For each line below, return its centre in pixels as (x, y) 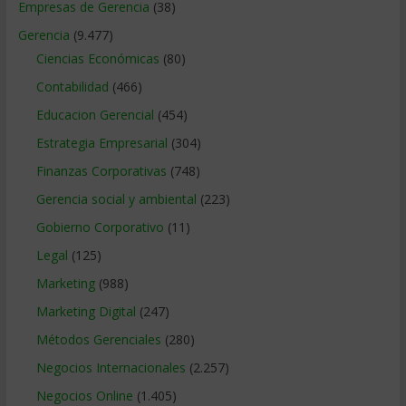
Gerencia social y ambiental (116, 199)
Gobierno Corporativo (100, 227)
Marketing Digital (86, 312)
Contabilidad (72, 87)
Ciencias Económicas (97, 59)
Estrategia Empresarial (101, 143)
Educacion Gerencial (95, 115)
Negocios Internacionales (111, 368)
